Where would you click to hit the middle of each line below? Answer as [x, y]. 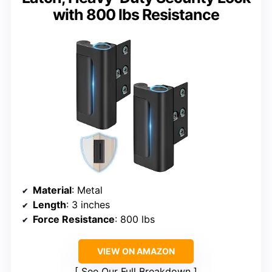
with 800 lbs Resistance [136, 15]
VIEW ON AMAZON [136, 251]
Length [49, 205]
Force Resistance [74, 219]
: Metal [87, 190]
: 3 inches [88, 205]
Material [52, 190]
